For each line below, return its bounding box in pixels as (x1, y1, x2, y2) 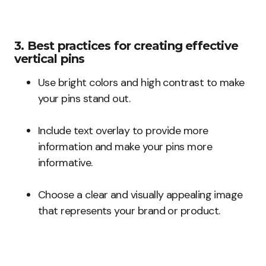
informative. (38, 156, 93, 170)
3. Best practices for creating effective (14, 39, 239, 53)
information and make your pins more (38, 140, 213, 154)
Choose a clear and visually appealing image (38, 188, 243, 202)
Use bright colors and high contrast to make (38, 75, 245, 90)
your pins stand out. (38, 91, 131, 106)
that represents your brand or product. (38, 204, 220, 218)
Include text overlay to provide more (38, 123, 208, 138)
